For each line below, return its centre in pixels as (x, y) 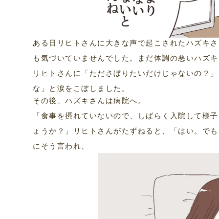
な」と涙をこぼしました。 (81, 88)
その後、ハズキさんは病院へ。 (89, 100)
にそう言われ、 (61, 145)
